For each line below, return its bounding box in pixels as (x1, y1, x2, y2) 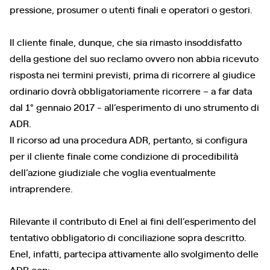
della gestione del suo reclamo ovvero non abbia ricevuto (10, 51, 259, 64)
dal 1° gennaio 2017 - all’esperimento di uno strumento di (10, 100, 259, 113)
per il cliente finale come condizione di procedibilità (10, 149, 238, 162)
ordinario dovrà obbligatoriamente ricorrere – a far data (10, 84, 252, 97)
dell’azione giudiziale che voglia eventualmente (10, 165, 216, 178)
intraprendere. (10, 181, 73, 195)
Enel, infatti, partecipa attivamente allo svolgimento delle (10, 246, 259, 260)
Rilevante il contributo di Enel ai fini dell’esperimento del (10, 214, 256, 227)
